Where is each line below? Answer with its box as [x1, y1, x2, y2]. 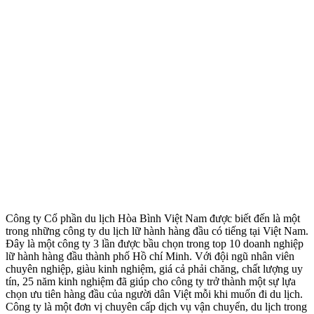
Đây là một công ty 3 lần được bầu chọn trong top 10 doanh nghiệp [6, 238, 303, 250]
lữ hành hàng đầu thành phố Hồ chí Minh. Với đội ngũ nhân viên [6, 250, 294, 263]
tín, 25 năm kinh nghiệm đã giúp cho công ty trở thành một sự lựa [6, 275, 296, 288]
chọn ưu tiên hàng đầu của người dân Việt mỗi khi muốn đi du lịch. [6, 288, 303, 301]
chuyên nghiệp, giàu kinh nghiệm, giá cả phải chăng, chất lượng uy [6, 263, 303, 275]
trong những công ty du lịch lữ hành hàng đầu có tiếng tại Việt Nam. [6, 225, 308, 238]
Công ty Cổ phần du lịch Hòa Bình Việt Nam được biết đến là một [6, 212, 300, 225]
